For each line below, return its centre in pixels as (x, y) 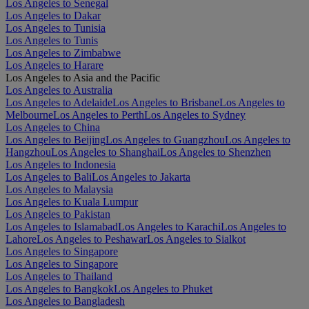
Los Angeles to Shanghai (106, 152)
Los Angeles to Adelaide (59, 102)
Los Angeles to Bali (49, 177)
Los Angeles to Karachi (169, 226)
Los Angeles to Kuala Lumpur (72, 201)
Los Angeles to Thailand (59, 276)
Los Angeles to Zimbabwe (63, 52)
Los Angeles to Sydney (195, 114)
